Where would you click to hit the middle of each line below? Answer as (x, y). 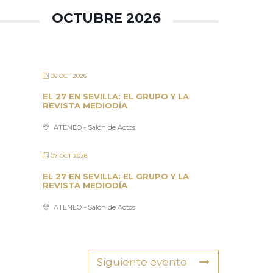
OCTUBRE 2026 (107, 18)
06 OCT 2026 (69, 76)
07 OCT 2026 (69, 156)
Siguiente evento (142, 262)
